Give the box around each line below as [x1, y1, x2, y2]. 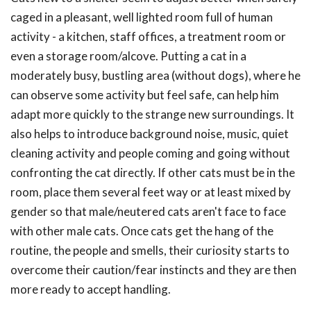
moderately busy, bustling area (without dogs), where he [10, 68, 301, 83]
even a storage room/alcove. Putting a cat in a [10, 49, 246, 63]
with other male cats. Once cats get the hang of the [10, 224, 274, 238]
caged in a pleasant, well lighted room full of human [10, 10, 273, 24]
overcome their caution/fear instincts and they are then [10, 262, 296, 277]
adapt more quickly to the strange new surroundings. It [10, 107, 294, 121]
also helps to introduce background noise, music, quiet [10, 126, 289, 141]
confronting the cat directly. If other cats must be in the [10, 165, 295, 180]
